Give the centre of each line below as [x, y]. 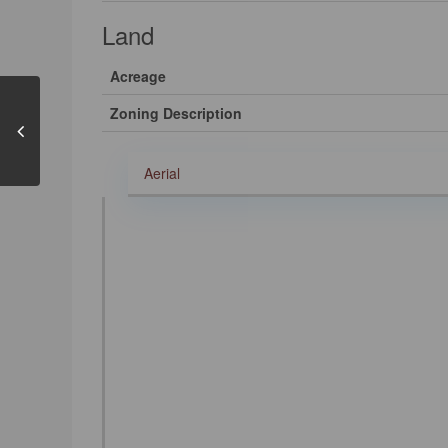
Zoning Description [176, 112]
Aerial [162, 172]
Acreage [138, 75]
